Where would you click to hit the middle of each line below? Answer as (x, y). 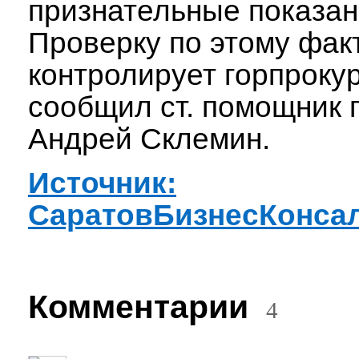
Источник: (102, 183)
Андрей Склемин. (149, 139)
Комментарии (147, 307)
